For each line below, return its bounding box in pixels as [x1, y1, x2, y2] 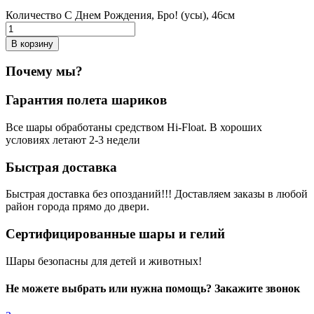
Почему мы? [6, 64, 83, 79]
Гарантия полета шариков [6, 93, 167, 108]
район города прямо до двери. [6, 200, 149, 213]
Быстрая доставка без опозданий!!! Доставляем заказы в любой [6, 188, 308, 200]
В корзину [11, 38, 53, 49]
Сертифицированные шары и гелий [6, 226, 225, 241]
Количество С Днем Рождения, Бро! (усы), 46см [6, 8, 235, 21]
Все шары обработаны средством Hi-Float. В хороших [6, 121, 262, 133]
